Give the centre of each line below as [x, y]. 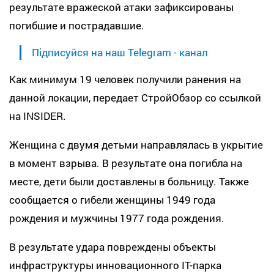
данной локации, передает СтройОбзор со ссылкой [135, 97]
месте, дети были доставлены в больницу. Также [129, 181]
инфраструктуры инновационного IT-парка [115, 265]
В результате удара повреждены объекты [113, 246]
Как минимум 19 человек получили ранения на [125, 79]
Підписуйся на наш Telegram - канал [120, 52]
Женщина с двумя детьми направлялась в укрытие [136, 144]
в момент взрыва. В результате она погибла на [126, 163]
